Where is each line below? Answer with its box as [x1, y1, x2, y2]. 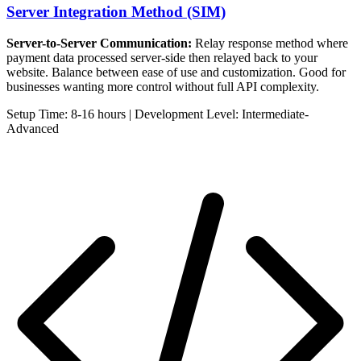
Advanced [6, 121, 59, 135]
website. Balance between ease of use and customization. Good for [6, 64, 346, 79]
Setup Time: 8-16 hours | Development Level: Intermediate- [6, 106, 309, 121]
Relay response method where [192, 35, 348, 50]
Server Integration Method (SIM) [6, 3, 226, 21]
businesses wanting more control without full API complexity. [6, 79, 319, 93]
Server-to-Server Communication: [6, 35, 192, 50]
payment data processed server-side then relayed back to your [6, 50, 317, 64]
